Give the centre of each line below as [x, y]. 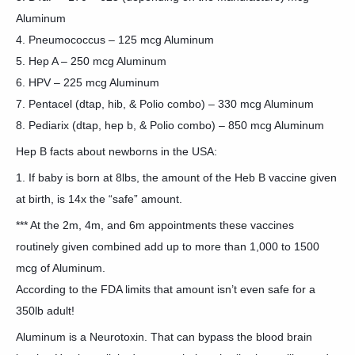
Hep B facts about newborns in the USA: [116, 151]
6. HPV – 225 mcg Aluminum [88, 82]
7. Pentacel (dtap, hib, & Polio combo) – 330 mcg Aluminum [165, 104]
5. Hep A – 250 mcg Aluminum [91, 61]
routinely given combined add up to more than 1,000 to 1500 [168, 246]
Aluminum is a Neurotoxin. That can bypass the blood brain [164, 337]
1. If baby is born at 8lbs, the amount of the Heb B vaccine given [176, 177]
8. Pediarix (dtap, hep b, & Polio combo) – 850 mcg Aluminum [170, 125]
